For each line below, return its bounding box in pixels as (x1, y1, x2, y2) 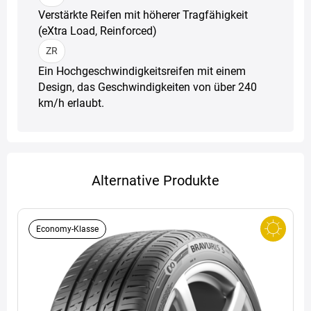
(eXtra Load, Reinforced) (38, 24, 157, 37)
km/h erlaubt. (38, 96, 104, 110)
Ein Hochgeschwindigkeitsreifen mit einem (38, 64, 246, 78)
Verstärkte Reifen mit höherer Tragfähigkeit (38, 8, 248, 22)
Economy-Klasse (36, 224, 99, 234)
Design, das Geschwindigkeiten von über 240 (38, 80, 257, 94)
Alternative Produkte (92, 171, 219, 189)
